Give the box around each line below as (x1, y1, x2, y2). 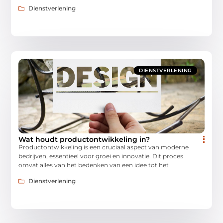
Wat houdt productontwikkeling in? (18, 134, 150, 144)
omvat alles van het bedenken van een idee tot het (18, 161, 169, 169)
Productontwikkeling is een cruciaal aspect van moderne (18, 143, 189, 151)
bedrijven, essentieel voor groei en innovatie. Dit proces (18, 152, 184, 160)
